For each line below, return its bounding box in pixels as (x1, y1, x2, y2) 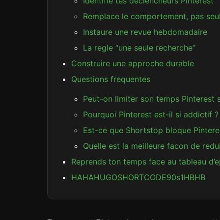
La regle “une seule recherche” (83, 43, 195, 53)
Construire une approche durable (71, 58, 194, 68)
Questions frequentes (71, 74, 150, 84)
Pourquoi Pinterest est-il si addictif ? (83, 110, 219, 119)
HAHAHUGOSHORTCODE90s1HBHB (71, 172, 205, 182)
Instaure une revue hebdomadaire (83, 27, 207, 37)
